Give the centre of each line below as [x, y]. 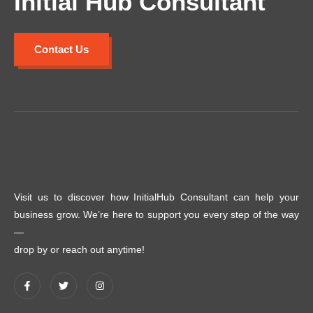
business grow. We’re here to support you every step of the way [156, 215]
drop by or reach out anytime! [79, 250]
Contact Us [61, 49]
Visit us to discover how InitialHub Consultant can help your [156, 197]
